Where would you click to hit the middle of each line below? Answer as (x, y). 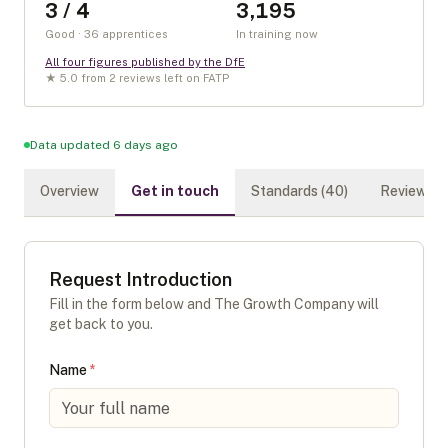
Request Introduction (140, 279)
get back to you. (101, 324)
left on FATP (195, 78)
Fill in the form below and (131, 304)
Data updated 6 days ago (104, 145)
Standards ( (288, 191)
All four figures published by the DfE (145, 62)
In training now (277, 34)
